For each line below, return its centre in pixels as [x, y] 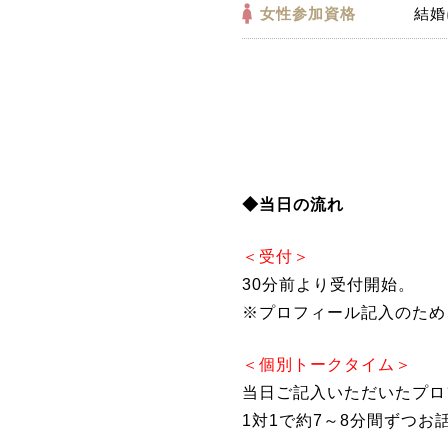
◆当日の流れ [293, 204]
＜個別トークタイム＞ [327, 364]
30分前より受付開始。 [328, 284]
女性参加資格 [308, 13]
